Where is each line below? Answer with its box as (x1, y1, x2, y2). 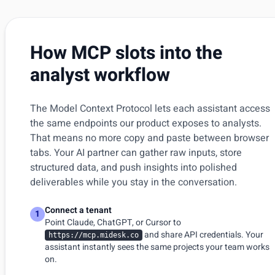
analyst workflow (30, 62, 170, 89)
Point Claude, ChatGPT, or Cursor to (45, 216, 181, 229)
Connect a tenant (45, 204, 112, 217)
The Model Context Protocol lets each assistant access (30, 101, 270, 116)
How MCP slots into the (30, 40, 222, 67)
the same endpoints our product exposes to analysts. (30, 116, 261, 131)
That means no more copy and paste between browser (30, 131, 269, 145)
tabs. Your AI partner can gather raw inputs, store (30, 145, 242, 160)
